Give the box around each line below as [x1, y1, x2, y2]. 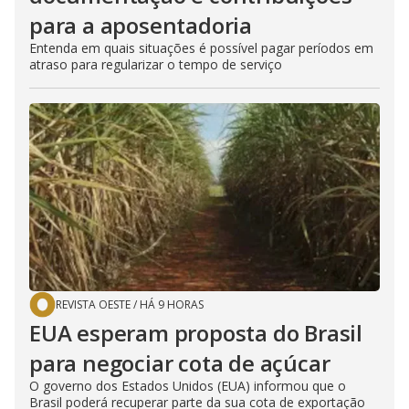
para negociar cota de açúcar [29, 347, 330, 378]
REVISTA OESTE [56, 296, 131, 312]
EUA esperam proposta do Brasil [29, 317, 362, 348]
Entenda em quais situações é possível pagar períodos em [29, 38, 373, 57]
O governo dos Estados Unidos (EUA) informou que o [29, 376, 346, 394]
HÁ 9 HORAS [140, 296, 204, 312]
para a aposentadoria [29, 9, 253, 40]
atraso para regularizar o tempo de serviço [29, 55, 282, 73]
